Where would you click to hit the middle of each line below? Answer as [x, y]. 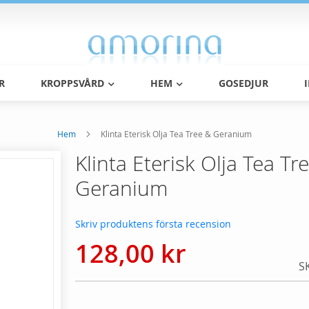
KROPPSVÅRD [74, 83]
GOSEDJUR [243, 83]
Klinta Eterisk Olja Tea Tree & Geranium [176, 134]
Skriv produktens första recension [153, 224]
